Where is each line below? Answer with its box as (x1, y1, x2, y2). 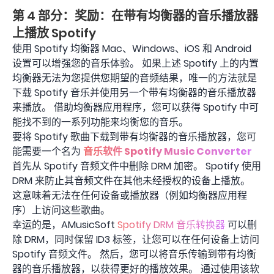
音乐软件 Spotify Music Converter (83, 144, 252, 158)
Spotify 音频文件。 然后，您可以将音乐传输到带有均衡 (12, 246, 256, 261)
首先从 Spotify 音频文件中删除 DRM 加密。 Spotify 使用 (12, 158, 261, 173)
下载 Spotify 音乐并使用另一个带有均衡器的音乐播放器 (12, 85, 256, 100)
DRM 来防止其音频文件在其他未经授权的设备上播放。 (12, 173, 250, 188)
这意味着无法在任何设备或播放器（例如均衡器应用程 (12, 188, 247, 202)
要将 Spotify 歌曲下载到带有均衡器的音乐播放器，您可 (12, 129, 256, 144)
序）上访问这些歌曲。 (12, 202, 110, 217)
